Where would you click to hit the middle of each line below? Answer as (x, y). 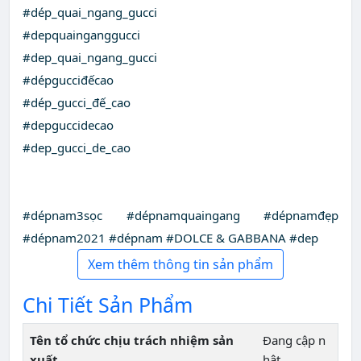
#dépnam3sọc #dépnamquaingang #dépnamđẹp (180, 216)
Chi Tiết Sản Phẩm (108, 305)
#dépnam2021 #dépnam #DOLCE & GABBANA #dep (170, 238)
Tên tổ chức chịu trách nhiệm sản (132, 340)
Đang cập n (294, 340)
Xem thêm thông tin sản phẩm (180, 265)
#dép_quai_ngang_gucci (90, 12)
